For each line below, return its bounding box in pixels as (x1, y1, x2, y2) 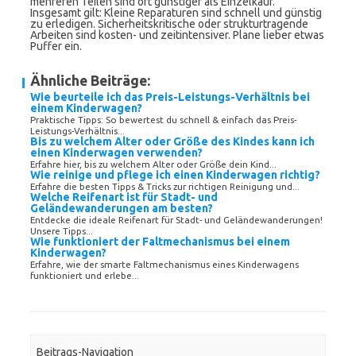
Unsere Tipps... (30, 226, 93, 236)
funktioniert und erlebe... (30, 270, 139, 281)
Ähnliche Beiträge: (30, 73, 150, 88)
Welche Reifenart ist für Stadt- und (30, 191, 218, 203)
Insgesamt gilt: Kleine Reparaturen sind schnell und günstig (30, 6, 322, 19)
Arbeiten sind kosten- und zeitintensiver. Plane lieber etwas (30, 29, 324, 41)
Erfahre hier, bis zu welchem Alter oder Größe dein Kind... (30, 159, 277, 169)
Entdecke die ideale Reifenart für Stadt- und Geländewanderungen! (30, 215, 323, 225)
